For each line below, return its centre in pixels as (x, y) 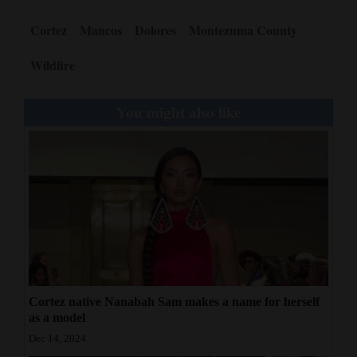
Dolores (155, 30)
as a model (57, 318)
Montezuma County (243, 30)
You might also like (178, 112)
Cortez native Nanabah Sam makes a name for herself (174, 302)
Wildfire (53, 65)
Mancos (101, 30)
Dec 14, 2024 (57, 339)
